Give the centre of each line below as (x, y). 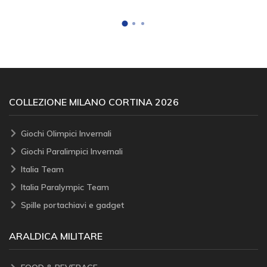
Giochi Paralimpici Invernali (72, 151)
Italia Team (42, 169)
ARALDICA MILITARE (56, 236)
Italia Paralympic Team (65, 187)
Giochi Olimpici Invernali (66, 133)
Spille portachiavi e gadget (72, 205)
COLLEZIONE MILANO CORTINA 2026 (94, 102)
